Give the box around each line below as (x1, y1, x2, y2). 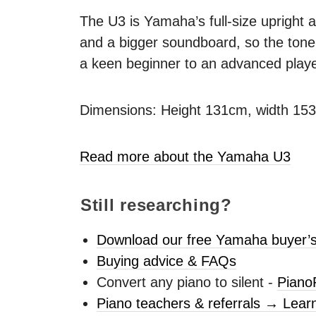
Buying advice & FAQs (97, 253, 236, 269)
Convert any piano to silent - (97, 274, 277, 291)
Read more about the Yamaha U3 (80, 148, 291, 164)
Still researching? (80, 195, 232, 215)
